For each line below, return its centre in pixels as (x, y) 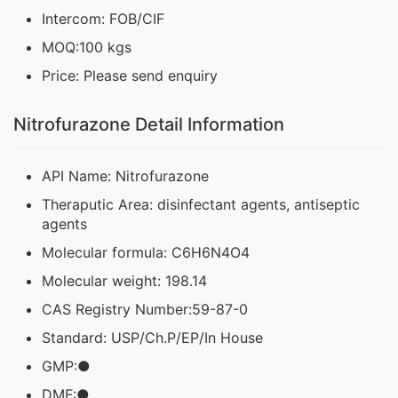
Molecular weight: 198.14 (124, 281)
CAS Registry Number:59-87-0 (145, 310)
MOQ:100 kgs (87, 48)
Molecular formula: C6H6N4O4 (146, 253)
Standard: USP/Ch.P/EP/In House (152, 338)
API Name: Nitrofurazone (125, 176)
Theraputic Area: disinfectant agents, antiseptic (201, 205)
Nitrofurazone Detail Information (149, 125)
